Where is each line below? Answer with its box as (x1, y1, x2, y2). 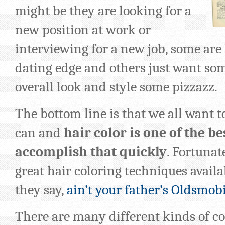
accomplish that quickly (15, 144, 167, 160)
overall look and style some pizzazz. (15, 79, 217, 95)
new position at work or (15, 22, 151, 38)
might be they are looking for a (15, 3, 191, 19)
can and (15, 125, 64, 141)
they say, (15, 182, 67, 198)
